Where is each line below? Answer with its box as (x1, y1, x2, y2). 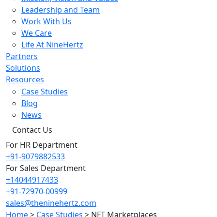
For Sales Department (6, 163, 86, 173)
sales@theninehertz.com (6, 198, 96, 208)
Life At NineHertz (21, 39, 83, 50)
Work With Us (21, 16, 72, 27)
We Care (21, 28, 52, 38)
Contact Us (12, 124, 52, 135)
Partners (6, 51, 38, 62)
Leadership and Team (21, 4, 100, 15)
